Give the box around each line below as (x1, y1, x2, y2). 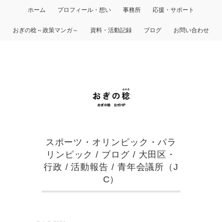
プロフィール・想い (57, 6, 111, 13)
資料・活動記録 (90, 27, 132, 34)
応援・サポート (153, 6, 194, 13)
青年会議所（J (117, 162, 179, 172)
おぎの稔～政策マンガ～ (13, 27, 78, 34)
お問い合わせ (173, 27, 209, 34)
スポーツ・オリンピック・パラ (45, 137, 177, 148)
